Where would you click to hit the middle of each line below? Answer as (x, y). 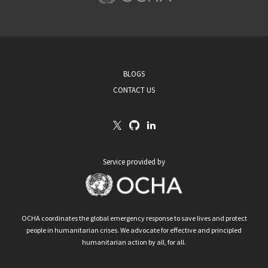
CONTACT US (134, 90)
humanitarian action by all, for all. (134, 242)
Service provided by (134, 162)
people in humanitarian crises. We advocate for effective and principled (134, 230)
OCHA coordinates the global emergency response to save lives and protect (134, 218)
